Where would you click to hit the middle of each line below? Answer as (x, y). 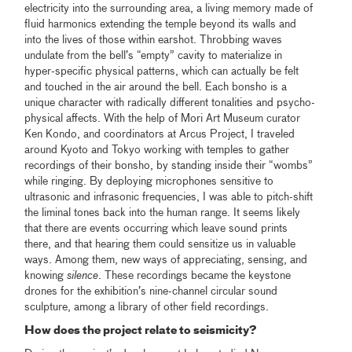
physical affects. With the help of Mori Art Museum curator (163, 119)
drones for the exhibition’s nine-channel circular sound (151, 292)
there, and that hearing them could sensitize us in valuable (160, 245)
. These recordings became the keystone (195, 276)
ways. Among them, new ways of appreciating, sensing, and (166, 260)
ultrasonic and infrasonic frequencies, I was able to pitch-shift (169, 198)
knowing (46, 276)
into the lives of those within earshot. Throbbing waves (154, 40)
